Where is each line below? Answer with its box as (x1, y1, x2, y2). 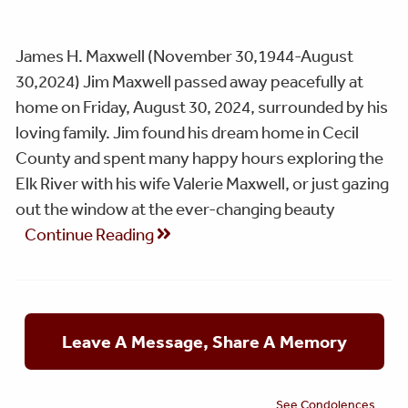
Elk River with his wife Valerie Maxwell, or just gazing (15, 172, 389, 193)
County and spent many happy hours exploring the (15, 147, 383, 168)
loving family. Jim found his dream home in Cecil (15, 121, 359, 142)
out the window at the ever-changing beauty (15, 198, 335, 219)
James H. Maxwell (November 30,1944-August (15, 45, 353, 66)
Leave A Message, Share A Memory (61, 330, 347, 352)
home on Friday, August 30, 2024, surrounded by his (15, 96, 388, 117)
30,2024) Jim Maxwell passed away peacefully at (15, 70, 363, 91)
